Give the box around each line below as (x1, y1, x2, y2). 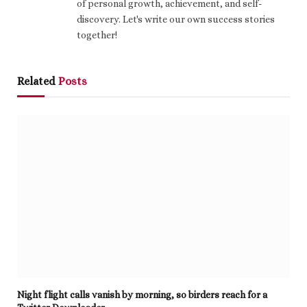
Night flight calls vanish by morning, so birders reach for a (17, 289, 267, 301)
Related (17, 75, 58, 88)
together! (77, 29, 117, 41)
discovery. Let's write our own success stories (77, 14, 275, 25)
